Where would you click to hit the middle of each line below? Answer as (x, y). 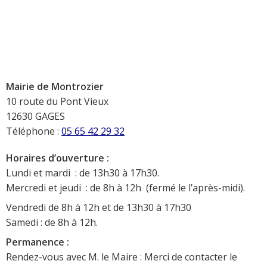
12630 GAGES (35, 116)
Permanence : (38, 242)
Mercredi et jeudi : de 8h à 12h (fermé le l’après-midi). (125, 187)
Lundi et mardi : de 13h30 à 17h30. (83, 173)
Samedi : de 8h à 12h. (52, 222)
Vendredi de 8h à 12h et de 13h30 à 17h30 (99, 207)
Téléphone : (34, 131)
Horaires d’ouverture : (58, 158)
